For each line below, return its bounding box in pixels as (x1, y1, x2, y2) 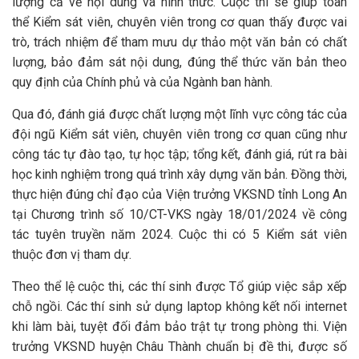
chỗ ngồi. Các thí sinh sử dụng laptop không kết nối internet (12, 299, 347, 314)
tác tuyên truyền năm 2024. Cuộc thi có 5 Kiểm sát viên (12, 227, 347, 242)
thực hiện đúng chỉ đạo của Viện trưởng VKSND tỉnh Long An (12, 187, 347, 202)
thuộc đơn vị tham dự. (12, 247, 131, 262)
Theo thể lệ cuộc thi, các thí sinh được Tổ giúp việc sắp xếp (12, 279, 347, 294)
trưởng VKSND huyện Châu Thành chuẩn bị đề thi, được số (12, 339, 347, 354)
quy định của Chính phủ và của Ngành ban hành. (12, 75, 272, 90)
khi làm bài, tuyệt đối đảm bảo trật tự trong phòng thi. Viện (12, 319, 347, 334)
